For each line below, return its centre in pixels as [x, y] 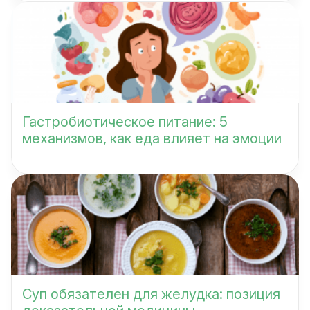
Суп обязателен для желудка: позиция [151, 294]
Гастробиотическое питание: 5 [125, 121]
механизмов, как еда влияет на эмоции [152, 138]
